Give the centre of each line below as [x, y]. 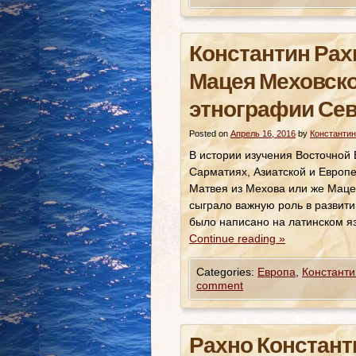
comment [220, 285]
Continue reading [234, 238]
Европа [277, 272]
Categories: [227, 272]
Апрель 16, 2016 [263, 133]
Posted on [209, 133]
